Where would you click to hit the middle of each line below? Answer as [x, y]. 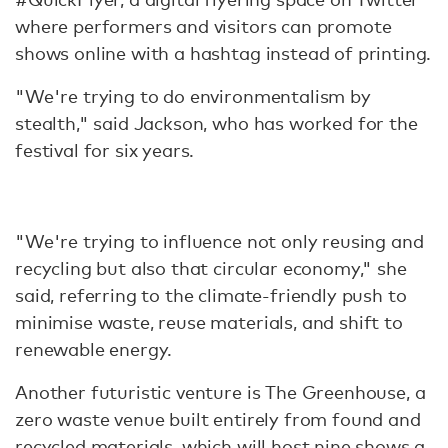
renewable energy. [94, 349]
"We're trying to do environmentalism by [193, 96]
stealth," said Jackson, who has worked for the [216, 123]
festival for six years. [105, 150]
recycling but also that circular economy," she [211, 268]
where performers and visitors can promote [203, 26]
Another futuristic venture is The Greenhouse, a [220, 392]
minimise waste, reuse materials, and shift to [209, 322]
